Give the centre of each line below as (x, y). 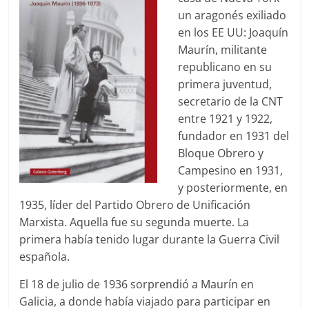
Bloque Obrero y (221, 153)
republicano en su (225, 67)
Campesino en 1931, (231, 170)
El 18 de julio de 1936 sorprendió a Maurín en (137, 284)
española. (45, 256)
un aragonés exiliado (232, 15)
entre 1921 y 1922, (226, 118)
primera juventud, (225, 84)
